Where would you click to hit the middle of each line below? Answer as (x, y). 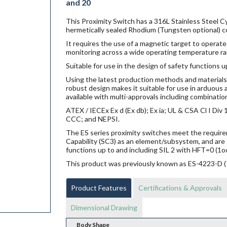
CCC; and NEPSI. (92, 119)
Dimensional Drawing (104, 208)
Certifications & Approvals (180, 188)
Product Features (99, 188)
